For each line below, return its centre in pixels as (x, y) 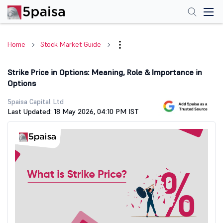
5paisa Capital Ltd (36, 102)
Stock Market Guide (71, 44)
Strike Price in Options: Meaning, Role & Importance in (105, 72)
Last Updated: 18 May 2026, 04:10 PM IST (73, 111)
